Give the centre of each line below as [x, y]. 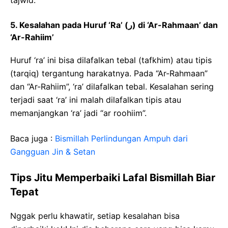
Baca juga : [33, 139]
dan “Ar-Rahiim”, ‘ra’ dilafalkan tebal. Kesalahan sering [112, 87]
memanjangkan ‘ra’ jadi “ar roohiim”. [78, 113]
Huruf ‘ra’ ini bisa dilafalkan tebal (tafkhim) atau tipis [111, 60]
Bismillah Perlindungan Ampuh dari [121, 139]
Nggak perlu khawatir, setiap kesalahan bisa [95, 216]
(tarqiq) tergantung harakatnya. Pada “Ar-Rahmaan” [109, 74]
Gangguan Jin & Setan [53, 152]
